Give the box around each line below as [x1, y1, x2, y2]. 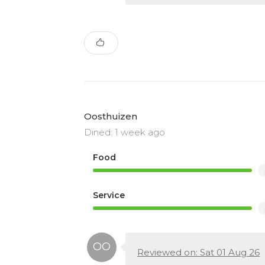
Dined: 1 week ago [84, 126, 165, 138]
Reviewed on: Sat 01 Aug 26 [137, 246, 260, 258]
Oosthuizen [84, 110, 137, 122]
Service [93, 189, 125, 201]
